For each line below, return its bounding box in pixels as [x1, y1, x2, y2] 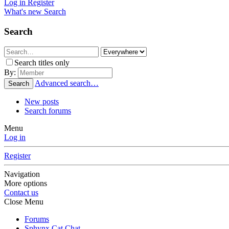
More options [4, 179, 47, 188]
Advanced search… [35, 79, 99, 88]
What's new [4, 7, 42, 16]
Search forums [25, 106, 71, 116]
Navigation [4, 170, 40, 179]
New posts [25, 97, 59, 106]
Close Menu [4, 197, 43, 207]
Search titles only [14, 58, 70, 67]
